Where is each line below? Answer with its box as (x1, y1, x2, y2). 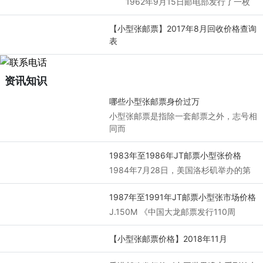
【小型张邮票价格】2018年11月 (109, 234, 227, 244)
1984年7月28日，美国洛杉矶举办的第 (109, 165, 251, 176)
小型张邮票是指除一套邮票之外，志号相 (109, 111, 257, 122)
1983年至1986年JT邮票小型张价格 (109, 150, 241, 161)
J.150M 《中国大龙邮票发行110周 (109, 207, 235, 217)
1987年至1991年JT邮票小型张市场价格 (109, 192, 256, 203)
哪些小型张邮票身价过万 (109, 96, 200, 107)
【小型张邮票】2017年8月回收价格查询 (109, 23, 257, 33)
